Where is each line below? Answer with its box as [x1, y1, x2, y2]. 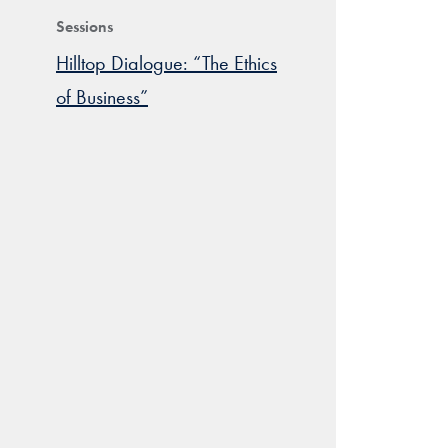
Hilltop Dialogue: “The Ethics [56, 50, 277, 76]
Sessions [56, 16, 113, 37]
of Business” [56, 84, 148, 110]
